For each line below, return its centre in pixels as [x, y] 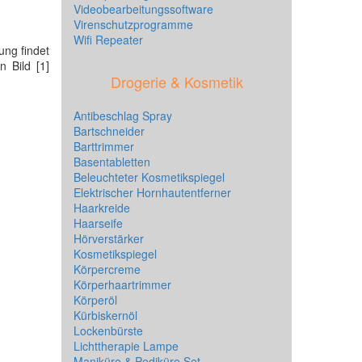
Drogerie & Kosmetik [177, 82]
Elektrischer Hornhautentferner [152, 192]
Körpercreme [107, 269]
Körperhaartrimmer [122, 284]
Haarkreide [102, 208]
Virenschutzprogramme [133, 24]
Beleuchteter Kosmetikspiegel [149, 177]
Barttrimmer [104, 146]
